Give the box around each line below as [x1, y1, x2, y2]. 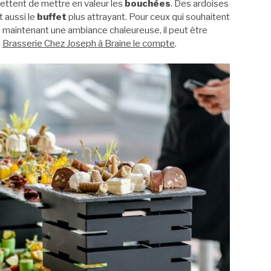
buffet [37, 11, 67, 22]
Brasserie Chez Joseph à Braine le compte [2, 38, 175, 49]
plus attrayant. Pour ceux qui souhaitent [67, 11, 230, 22]
